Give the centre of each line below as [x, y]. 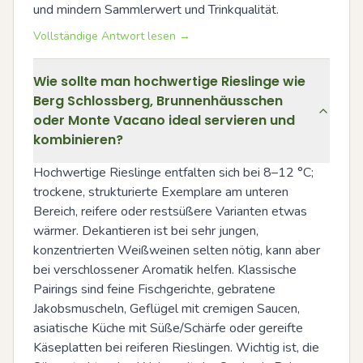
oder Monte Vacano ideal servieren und [164, 120]
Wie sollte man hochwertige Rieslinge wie [169, 81]
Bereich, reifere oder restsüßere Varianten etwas [170, 211]
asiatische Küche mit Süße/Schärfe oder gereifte [168, 328]
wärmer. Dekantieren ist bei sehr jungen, [146, 231]
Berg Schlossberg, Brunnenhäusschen [158, 101]
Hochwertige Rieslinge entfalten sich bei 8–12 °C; [173, 173]
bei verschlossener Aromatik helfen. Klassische [165, 270]
